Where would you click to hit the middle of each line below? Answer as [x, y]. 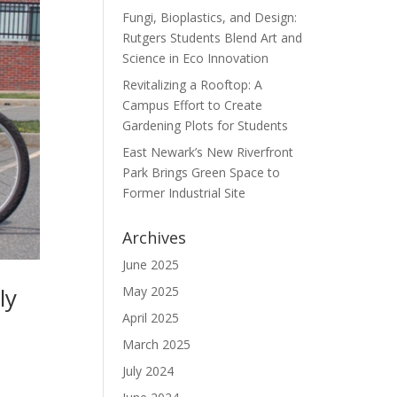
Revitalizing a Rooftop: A [193, 85]
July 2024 [148, 371]
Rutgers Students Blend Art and [213, 38]
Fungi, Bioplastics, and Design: [210, 17]
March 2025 [157, 344]
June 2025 [151, 265]
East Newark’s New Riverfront [208, 152]
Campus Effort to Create [193, 105]
